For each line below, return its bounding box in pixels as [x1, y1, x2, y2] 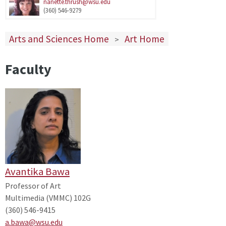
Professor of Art [5, 180, 61, 191]
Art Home [125, 32, 164, 45]
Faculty [5, 60, 51, 78]
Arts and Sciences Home [9, 32, 109, 45]
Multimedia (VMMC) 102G [5, 192, 91, 203]
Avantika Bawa [5, 164, 70, 178]
